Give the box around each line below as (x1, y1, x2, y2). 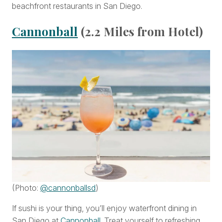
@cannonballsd (40, 183, 96, 193)
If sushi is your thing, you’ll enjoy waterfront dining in (12, 203, 197, 214)
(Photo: (12, 183, 40, 193)
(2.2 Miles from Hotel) (78, 23, 206, 39)
